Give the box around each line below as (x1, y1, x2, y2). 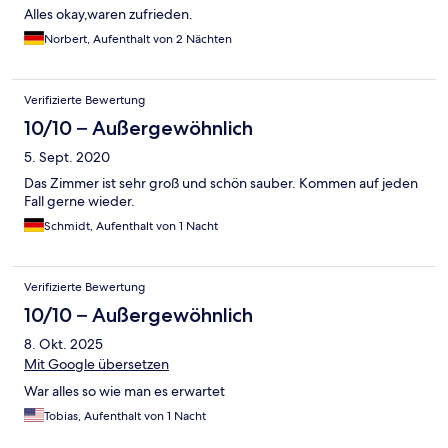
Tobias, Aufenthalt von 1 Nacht (44, 408, 206, 425)
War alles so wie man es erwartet (24, 382, 225, 401)
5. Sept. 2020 (24, 148, 110, 167)
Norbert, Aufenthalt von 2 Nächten (44, 31, 232, 48)
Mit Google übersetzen (24, 355, 169, 374)
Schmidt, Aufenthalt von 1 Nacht (44, 218, 218, 235)
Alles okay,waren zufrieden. (24, 5, 193, 24)
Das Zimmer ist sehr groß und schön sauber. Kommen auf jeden (24, 174, 418, 193)
